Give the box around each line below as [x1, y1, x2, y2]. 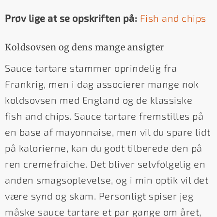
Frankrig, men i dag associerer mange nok [5, 78, 199, 90]
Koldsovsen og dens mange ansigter [5, 41, 164, 53]
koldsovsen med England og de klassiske [5, 94, 192, 106]
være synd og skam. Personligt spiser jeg [5, 190, 193, 202]
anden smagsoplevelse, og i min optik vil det [5, 174, 208, 186]
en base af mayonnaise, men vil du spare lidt [5, 126, 210, 138]
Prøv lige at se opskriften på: [5, 12, 137, 24]
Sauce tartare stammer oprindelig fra [5, 62, 177, 74]
